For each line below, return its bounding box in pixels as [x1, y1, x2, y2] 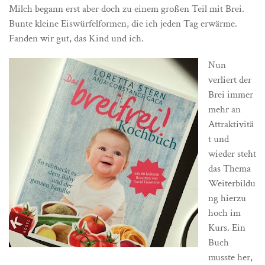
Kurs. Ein [208, 221, 245, 234]
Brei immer [208, 88, 253, 101]
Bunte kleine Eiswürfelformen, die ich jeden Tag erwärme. [9, 17, 237, 30]
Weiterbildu [208, 177, 256, 190]
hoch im [208, 206, 241, 219]
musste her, [208, 251, 253, 264]
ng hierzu [208, 192, 246, 205]
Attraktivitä [208, 118, 254, 131]
